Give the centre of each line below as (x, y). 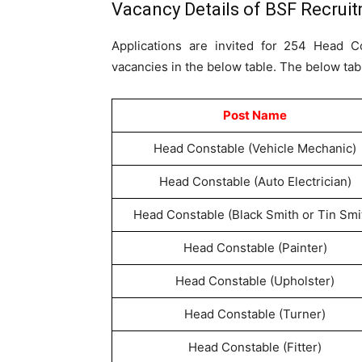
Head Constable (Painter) (255, 248)
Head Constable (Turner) (255, 314)
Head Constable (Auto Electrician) (255, 181)
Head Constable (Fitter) (255, 347)
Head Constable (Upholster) (255, 281)
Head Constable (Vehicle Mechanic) (255, 148)
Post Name (255, 115)
